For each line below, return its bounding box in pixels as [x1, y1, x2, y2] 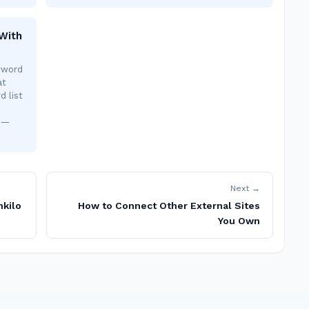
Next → [230, 183, 260, 193]
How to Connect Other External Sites [78, 200, 260, 211]
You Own [218, 215, 260, 226]
